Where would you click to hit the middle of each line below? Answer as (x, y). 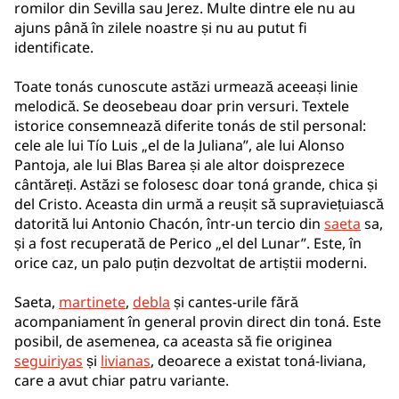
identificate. (54, 47)
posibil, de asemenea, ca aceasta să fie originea (173, 341)
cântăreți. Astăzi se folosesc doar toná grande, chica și (196, 184)
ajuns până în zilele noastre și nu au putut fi (161, 28)
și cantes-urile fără (234, 302)
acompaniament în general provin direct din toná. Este (198, 322)
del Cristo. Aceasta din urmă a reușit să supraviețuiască (199, 204)
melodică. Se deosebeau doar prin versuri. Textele (182, 106)
